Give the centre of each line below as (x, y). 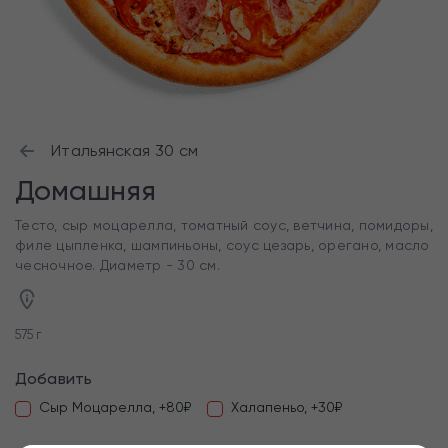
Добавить (54, 378)
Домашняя (85, 190)
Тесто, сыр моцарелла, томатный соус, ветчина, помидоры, (224, 225)
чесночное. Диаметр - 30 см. (117, 265)
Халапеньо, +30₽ (286, 407)
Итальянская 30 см (125, 150)
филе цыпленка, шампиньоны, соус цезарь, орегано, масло (222, 245)
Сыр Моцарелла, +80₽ (115, 407)
